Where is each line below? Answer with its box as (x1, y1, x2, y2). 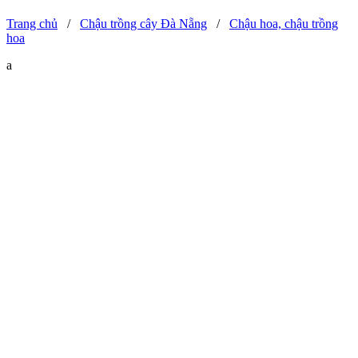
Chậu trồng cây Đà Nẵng (80, 16, 207, 30)
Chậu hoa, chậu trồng (229, 16, 338, 30)
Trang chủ (6, 16, 58, 30)
